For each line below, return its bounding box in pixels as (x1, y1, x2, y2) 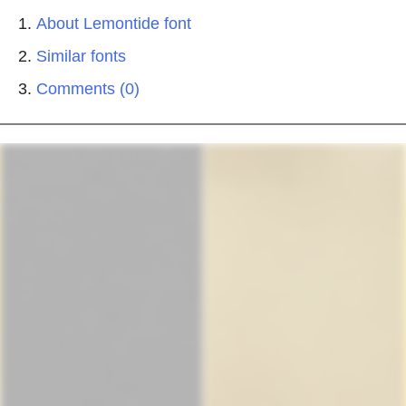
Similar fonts (36, 47, 126, 65)
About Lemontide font (36, 14, 191, 33)
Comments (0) (36, 80, 140, 98)
